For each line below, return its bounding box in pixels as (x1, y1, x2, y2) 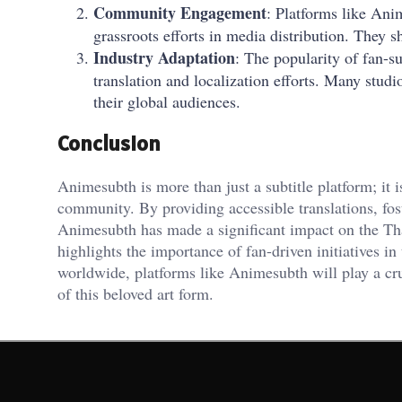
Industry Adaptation (93, 45, 235, 69)
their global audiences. (93, 90, 240, 112)
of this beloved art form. (57, 283, 214, 305)
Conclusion (57, 129, 161, 158)
